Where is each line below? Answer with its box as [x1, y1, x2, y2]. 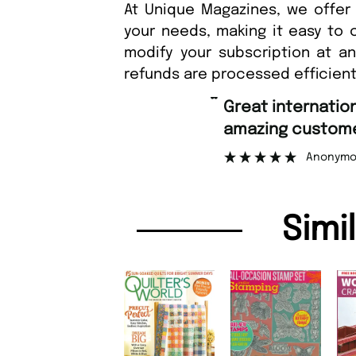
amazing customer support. [5, 121, 222, 138]
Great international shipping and [5, 99, 17, 116]
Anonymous [87, 151, 152, 163]
